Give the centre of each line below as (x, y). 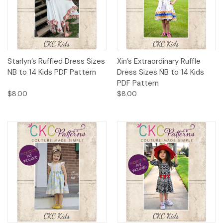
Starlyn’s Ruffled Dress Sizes (56, 61)
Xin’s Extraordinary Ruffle (159, 61)
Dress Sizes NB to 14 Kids (160, 72)
